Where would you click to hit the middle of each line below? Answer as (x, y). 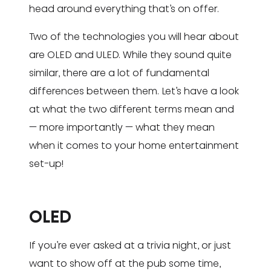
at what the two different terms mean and (132, 109)
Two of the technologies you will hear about (134, 36)
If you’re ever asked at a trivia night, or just (130, 245)
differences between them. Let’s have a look (134, 91)
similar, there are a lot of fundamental (119, 73)
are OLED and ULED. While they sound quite (130, 54)
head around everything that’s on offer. (124, 8)
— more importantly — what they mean (122, 127)
